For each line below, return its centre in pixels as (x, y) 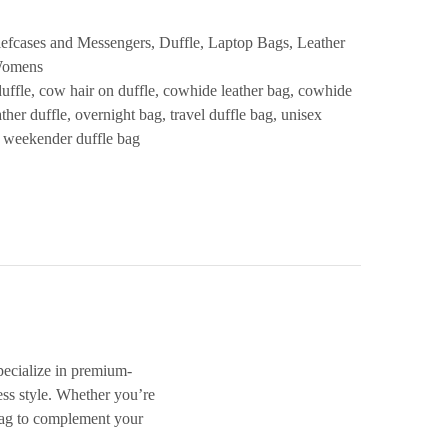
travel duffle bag (221, 115)
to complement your (78, 419)
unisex (301, 115)
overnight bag (118, 115)
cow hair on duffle (96, 91)
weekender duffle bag (71, 139)
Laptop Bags (248, 43)
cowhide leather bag (226, 91)
